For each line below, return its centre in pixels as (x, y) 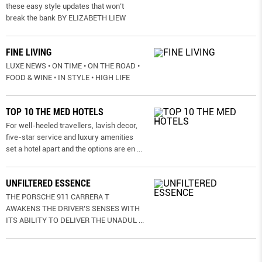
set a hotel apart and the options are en (70, 149)
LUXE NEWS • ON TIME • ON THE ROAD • (73, 65)
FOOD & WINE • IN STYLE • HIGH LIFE (68, 77)
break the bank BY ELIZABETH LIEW (66, 18)
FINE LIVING (29, 52)
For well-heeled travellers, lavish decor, (72, 125)
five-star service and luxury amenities (70, 137)
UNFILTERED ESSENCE (48, 183)
